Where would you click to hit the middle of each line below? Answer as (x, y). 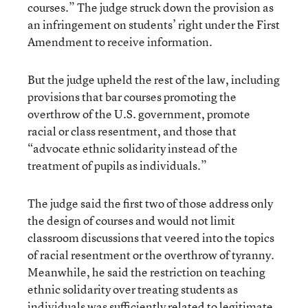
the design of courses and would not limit (131, 220)
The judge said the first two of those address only (150, 203)
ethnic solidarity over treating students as (133, 289)
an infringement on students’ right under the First (154, 24)
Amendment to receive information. (120, 42)
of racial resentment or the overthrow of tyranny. (151, 255)
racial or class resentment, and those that (132, 131)
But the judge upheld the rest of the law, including (154, 79)
